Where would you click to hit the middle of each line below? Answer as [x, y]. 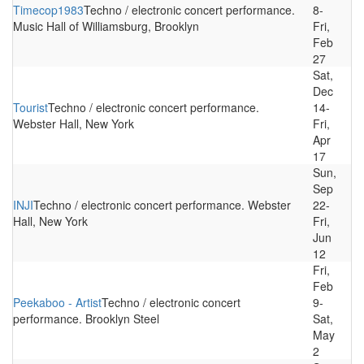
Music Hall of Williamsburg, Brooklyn [106, 26]
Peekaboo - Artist [57, 302]
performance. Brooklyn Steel [86, 318]
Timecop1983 [48, 10]
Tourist [30, 107]
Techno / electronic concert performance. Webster [162, 205]
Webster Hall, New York [74, 123]
